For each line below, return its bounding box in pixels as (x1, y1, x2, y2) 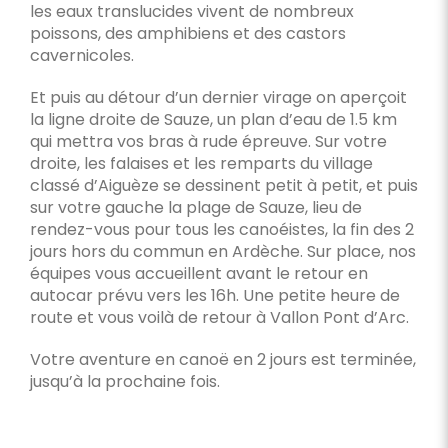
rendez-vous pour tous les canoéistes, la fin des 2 (29, 218, 414, 241)
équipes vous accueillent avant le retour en (29, 262, 368, 285)
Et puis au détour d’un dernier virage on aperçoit (29, 86, 407, 109)
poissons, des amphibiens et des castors (29, 22, 346, 45)
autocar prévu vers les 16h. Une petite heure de (29, 284, 400, 307)
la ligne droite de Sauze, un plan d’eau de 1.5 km (29, 108, 397, 131)
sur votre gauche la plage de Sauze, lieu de (29, 196, 362, 219)
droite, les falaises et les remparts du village (29, 152, 373, 175)
